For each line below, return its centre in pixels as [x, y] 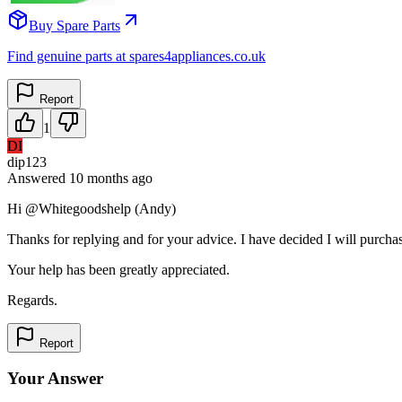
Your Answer [55, 379]
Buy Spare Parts [74, 25]
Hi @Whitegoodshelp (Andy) [92, 208]
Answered [38, 178]
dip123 [27, 162]
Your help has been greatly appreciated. [118, 269]
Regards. [32, 300]
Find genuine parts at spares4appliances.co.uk [136, 56]
